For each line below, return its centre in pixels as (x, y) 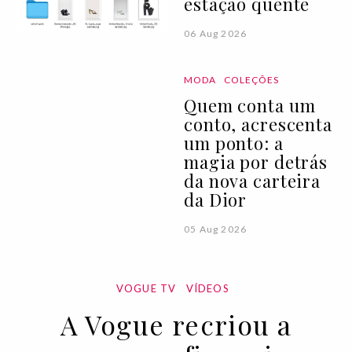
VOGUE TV (146, 288)
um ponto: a (234, 143)
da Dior (216, 199)
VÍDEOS (207, 288)
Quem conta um (250, 105)
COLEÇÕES (251, 79)
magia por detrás (256, 161)
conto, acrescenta (258, 124)
